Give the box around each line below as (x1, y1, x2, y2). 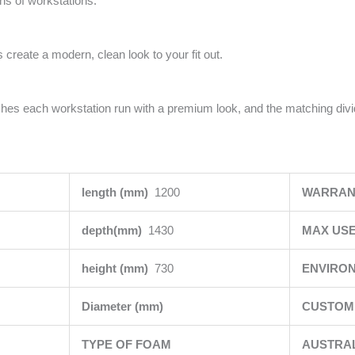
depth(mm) (81, 223, 148, 238)
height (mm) (81, 261, 155, 276)
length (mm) (81, 185, 155, 200)
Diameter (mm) (81, 300, 166, 314)
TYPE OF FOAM (81, 338, 174, 352)
